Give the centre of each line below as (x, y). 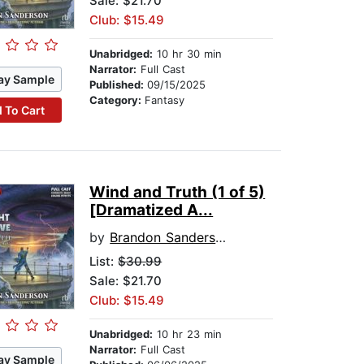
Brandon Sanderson (163, 238)
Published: (119, 85)
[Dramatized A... (152, 210)
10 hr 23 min (188, 334)
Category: (117, 100)
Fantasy (165, 100)
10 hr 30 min (188, 54)
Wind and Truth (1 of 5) (178, 193)
